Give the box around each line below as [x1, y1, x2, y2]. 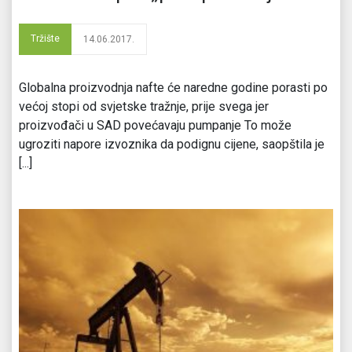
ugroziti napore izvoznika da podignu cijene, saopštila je [19, 136, 324, 152]
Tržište [31, 32, 60, 44]
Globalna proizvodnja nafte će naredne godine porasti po [19, 79, 328, 95]
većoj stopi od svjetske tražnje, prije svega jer [19, 98, 269, 114]
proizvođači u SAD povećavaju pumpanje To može [19, 117, 291, 133]
